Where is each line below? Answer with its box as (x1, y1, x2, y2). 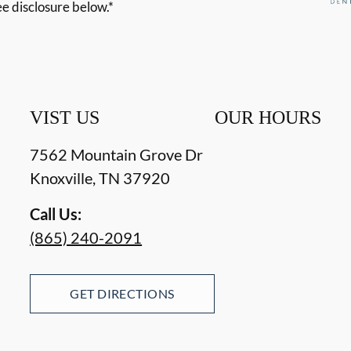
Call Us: (30, 204, 82, 224)
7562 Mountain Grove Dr (30, 145, 204, 165)
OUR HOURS (214, 107, 321, 128)
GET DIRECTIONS (70, 286, 175, 302)
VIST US (30, 107, 100, 128)
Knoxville (30, 168, 93, 188)
